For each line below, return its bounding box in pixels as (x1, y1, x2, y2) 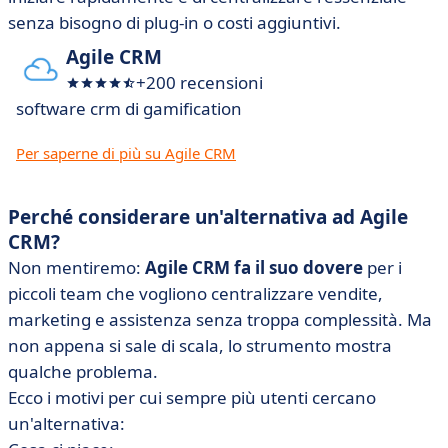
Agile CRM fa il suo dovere (145, 256, 363, 279)
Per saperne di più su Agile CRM (16, 143, 236, 163)
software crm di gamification (16, 97, 242, 120)
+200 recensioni (136, 71, 263, 94)
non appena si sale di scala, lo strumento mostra (8, 334, 392, 357)
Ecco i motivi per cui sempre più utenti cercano (8, 386, 376, 409)
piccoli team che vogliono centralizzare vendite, (8, 282, 383, 305)
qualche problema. (8, 360, 158, 383)
